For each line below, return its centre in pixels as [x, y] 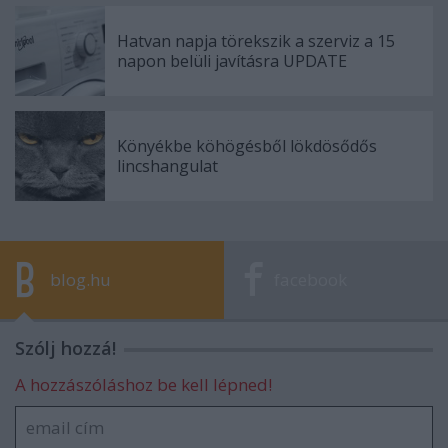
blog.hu [80, 280]
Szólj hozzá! [65, 348]
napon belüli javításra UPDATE [232, 61]
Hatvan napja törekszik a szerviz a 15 [256, 41]
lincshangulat [167, 166]
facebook [310, 280]
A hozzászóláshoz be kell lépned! [143, 385]
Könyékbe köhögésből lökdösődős [247, 146]
